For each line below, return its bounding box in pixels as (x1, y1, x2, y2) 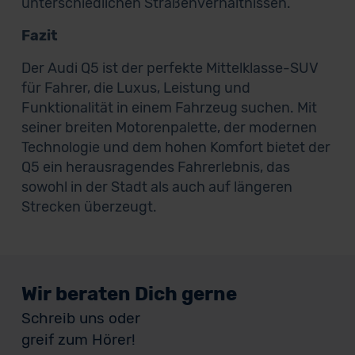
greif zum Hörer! (21, 330, 136, 349)
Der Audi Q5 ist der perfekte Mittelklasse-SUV (21, 59, 319, 77)
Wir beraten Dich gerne (21, 283, 237, 305)
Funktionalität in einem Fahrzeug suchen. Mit (21, 99, 317, 116)
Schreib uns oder (21, 309, 140, 327)
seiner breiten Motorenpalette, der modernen (21, 119, 317, 136)
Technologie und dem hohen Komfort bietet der (21, 139, 330, 156)
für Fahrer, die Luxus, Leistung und (21, 79, 250, 97)
